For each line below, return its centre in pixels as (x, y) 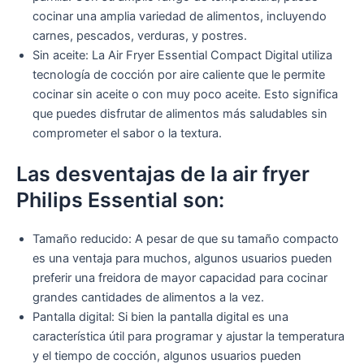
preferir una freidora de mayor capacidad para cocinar (180, 278)
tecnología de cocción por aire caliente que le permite (179, 75)
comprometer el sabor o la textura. (127, 134)
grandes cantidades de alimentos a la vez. (148, 298)
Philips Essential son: (120, 200)
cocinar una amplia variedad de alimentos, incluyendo (180, 17)
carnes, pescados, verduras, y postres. (140, 36)
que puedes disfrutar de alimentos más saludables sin (180, 114)
